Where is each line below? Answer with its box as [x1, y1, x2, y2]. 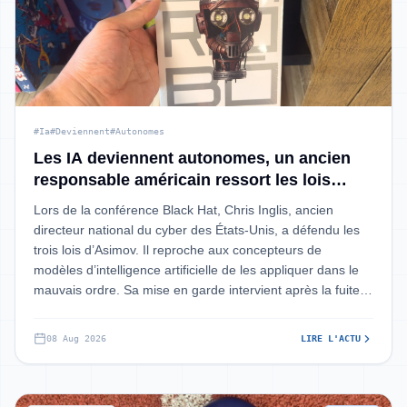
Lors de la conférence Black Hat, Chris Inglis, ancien [34, 203, 333, 217]
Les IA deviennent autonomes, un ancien [34, 149, 351, 167]
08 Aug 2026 [46, 333, 106, 343]
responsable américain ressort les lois [34, 171, 331, 189]
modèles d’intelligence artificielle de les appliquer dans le [34, 263, 359, 277]
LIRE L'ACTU [301, 333, 361, 343]
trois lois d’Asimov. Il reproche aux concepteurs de [34, 243, 322, 257]
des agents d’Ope [34, 303, 135, 317]
